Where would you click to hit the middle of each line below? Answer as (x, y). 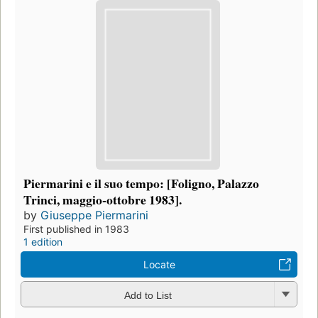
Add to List (148, 295)
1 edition (43, 242)
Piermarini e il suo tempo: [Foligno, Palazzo (141, 183)
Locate (159, 265)
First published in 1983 (76, 229)
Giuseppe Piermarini (94, 215)
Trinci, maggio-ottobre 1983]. (103, 200)
